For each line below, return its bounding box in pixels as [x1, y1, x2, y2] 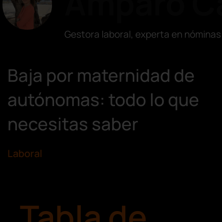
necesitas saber [7, 111, 138, 136]
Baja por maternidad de [7, 63, 195, 87]
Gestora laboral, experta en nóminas [64, 27, 221, 41]
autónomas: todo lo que [7, 87, 199, 111]
